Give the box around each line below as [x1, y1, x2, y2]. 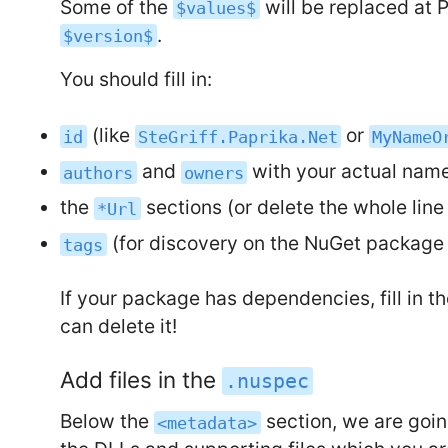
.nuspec [225, 368, 310, 393]
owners [183, 162, 244, 183]
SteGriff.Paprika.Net [137, 126, 338, 147]
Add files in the [60, 365, 223, 393]
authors [63, 162, 134, 183]
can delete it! [60, 314, 178, 339]
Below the [60, 409, 155, 434]
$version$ [63, 25, 154, 46]
